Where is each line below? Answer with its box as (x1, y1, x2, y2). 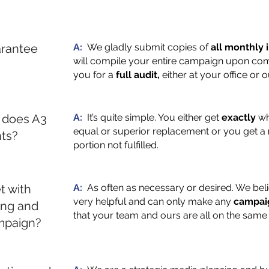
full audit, (116, 69, 160, 80)
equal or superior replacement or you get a (73, 125, 268, 137)
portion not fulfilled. (73, 139, 159, 151)
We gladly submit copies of (87, 41, 211, 53)
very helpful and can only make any (73, 196, 234, 207)
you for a (73, 69, 116, 80)
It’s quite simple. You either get (87, 112, 222, 123)
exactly (222, 112, 256, 123)
